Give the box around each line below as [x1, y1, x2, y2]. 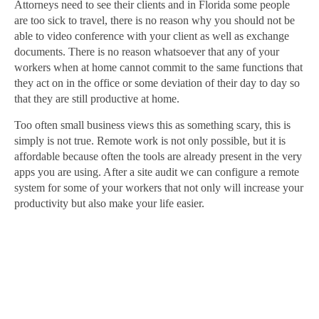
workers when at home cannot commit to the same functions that [14, 61, 303, 73]
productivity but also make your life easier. [14, 197, 204, 209]
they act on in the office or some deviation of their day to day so [14, 76, 300, 89]
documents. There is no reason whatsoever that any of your [14, 45, 279, 58]
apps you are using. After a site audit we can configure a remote [14, 165, 299, 178]
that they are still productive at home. [14, 92, 179, 105]
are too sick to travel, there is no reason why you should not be [14, 14, 295, 26]
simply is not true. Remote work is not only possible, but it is [14, 134, 286, 147]
